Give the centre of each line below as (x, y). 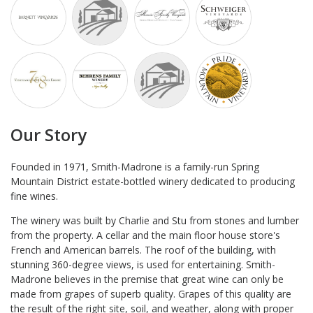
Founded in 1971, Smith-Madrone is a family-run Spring (135, 166)
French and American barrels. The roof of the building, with (143, 249)
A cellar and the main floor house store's (188, 235)
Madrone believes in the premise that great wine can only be (147, 279)
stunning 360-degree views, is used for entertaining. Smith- (143, 264)
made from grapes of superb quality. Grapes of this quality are (151, 293)
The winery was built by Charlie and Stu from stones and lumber (155, 220)
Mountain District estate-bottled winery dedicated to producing (153, 181)
